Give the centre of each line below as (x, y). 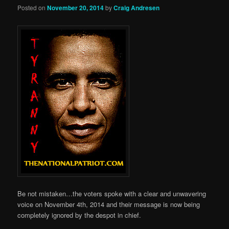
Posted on (32, 8)
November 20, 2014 (76, 8)
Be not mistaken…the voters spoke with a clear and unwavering (112, 193)
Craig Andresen (137, 8)
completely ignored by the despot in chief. (79, 215)
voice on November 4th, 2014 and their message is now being (109, 204)
